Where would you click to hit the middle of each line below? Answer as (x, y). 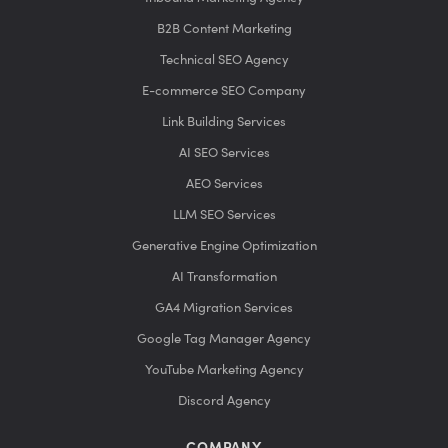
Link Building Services (224, 122)
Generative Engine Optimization (224, 246)
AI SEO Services (224, 153)
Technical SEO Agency (224, 60)
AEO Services (224, 184)
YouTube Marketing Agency (224, 370)
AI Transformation (224, 277)
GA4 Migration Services (224, 308)
